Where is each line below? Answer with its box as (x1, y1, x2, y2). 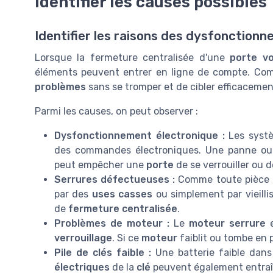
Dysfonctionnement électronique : (54, 129, 225, 141)
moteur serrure (188, 217, 266, 229)
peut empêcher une (54, 158, 146, 171)
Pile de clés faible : (54, 246, 151, 258)
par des (54, 188, 92, 200)
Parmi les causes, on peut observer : (35, 105, 198, 117)
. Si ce (112, 232, 141, 244)
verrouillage (54, 232, 112, 244)
